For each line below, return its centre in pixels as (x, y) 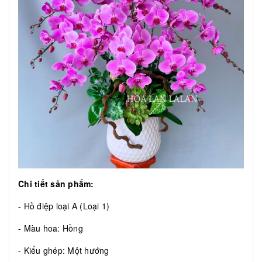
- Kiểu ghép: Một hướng (65, 251)
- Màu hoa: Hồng (52, 228)
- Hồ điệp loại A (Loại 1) (64, 206)
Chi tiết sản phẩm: (56, 184)
